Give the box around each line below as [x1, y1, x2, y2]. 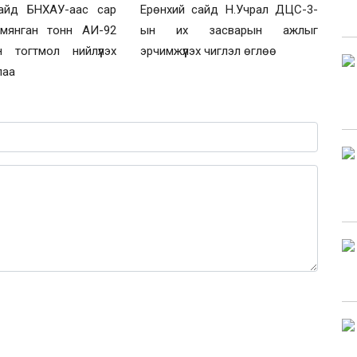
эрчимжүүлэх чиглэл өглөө [139, 43, 277, 58]
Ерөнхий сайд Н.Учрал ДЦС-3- [139, 2, 318, 17]
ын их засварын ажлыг [139, 22, 318, 37]
